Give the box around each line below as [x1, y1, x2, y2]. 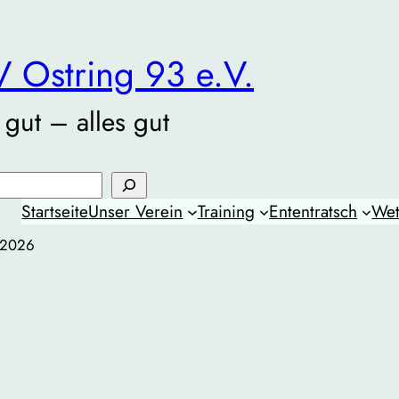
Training [197, 199, 255, 224]
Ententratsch [269, 199, 358, 224]
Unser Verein [88, 199, 183, 224]
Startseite [21, 199, 89, 224]
